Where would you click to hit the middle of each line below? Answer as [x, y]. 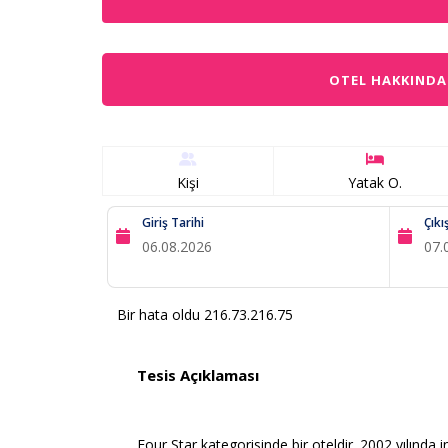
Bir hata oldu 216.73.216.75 [205, 314]
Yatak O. [375, 182]
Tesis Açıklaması [198, 375]
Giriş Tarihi [172, 222]
